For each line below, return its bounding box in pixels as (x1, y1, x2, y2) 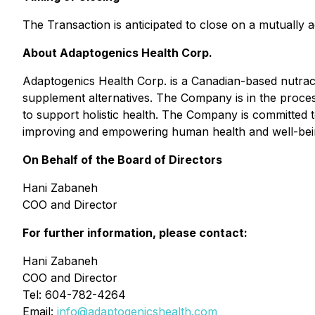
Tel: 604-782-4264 (22, 288, 126, 302)
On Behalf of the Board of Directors (22, 153, 222, 167)
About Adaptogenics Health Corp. (22, 46, 212, 60)
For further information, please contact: (22, 226, 247, 240)
